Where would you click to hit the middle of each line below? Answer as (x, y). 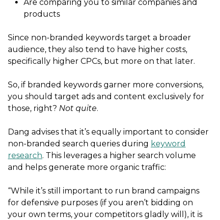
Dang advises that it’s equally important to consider (108, 132)
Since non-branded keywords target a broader (99, 37)
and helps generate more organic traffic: (87, 167)
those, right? (33, 108)
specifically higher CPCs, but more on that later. (101, 61)
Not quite (78, 108)
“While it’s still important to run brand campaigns (104, 191)
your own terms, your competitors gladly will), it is (105, 214)
